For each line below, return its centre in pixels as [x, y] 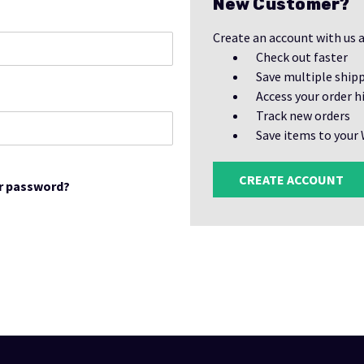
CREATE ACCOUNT [292, 180]
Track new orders [303, 116]
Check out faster [302, 57]
